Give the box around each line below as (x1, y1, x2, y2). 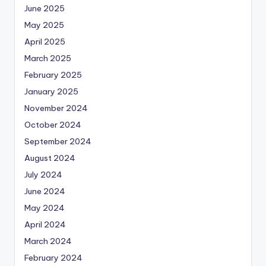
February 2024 (24, 252, 83, 264)
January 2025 (24, 86, 78, 97)
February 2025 (24, 69, 82, 81)
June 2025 (24, 3, 65, 14)
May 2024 (24, 202, 65, 214)
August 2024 (24, 153, 75, 164)
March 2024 (24, 236, 72, 247)
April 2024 (24, 219, 66, 230)
